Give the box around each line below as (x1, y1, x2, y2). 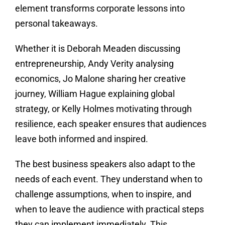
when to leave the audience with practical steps (15, 204, 204, 215)
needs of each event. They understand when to (15, 174, 202, 185)
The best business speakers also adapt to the (15, 159, 195, 170)
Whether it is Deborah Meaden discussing (15, 43, 180, 54)
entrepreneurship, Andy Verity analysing (15, 58, 174, 69)
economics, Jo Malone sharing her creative (15, 73, 186, 84)
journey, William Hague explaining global (15, 88, 175, 99)
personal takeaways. (15, 18, 98, 29)
